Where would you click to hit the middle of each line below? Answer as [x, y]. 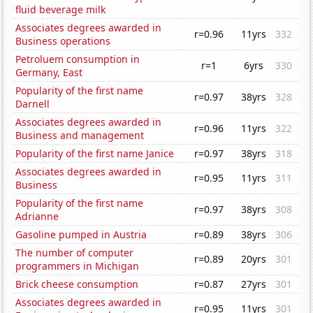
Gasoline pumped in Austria [81, 235]
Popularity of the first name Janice [95, 154]
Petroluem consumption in [78, 59]
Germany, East [49, 73]
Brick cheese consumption [77, 284]
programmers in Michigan [78, 266]
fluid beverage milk [61, 10]
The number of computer [75, 253]
